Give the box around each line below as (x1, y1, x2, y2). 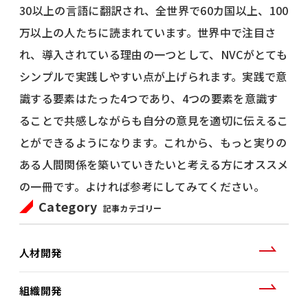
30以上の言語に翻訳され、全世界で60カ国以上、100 (19, 1, 289, 19)
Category (38, 197, 98, 215)
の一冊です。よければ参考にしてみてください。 (19, 177, 265, 195)
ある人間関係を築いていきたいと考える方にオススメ (19, 155, 289, 173)
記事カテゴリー (102, 201, 162, 214)
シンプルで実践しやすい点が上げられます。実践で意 (19, 67, 287, 85)
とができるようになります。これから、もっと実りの (19, 133, 287, 151)
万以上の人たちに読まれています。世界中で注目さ (19, 23, 276, 41)
